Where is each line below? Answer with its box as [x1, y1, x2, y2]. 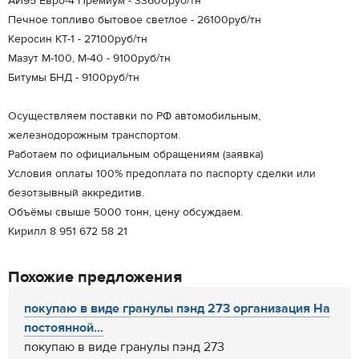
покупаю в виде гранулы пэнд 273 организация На [24, 301, 330, 317]
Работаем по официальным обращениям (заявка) [8, 147, 263, 162]
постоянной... [24, 320, 103, 336]
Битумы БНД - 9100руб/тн [8, 71, 139, 85]
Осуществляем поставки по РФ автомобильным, [8, 109, 260, 123]
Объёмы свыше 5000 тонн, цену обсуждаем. [8, 205, 243, 220]
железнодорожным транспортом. [8, 128, 180, 143]
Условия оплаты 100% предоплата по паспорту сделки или [8, 167, 316, 181]
